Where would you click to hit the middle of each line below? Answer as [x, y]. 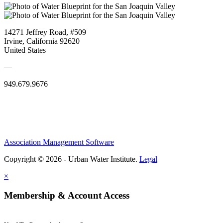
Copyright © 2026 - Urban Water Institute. [72, 159]
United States [25, 50]
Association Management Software [59, 142]
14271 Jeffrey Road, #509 [45, 32]
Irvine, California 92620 [42, 41]
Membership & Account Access [67, 195]
